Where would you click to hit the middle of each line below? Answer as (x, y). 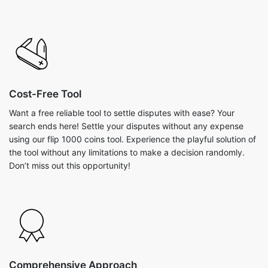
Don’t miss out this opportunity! (70, 165)
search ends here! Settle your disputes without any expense (126, 126)
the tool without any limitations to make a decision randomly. (127, 152)
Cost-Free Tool (45, 94)
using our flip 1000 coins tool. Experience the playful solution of (133, 139)
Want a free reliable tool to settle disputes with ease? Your (122, 113)
